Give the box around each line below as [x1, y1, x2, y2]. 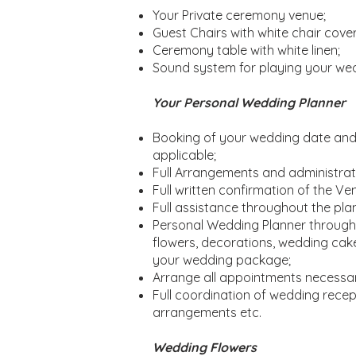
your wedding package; [153, 252, 291, 268]
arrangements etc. [153, 304, 261, 320]
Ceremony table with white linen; [153, 42, 340, 58]
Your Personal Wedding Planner [153, 95, 346, 110]
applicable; [153, 147, 216, 163]
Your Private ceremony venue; [153, 7, 326, 23]
